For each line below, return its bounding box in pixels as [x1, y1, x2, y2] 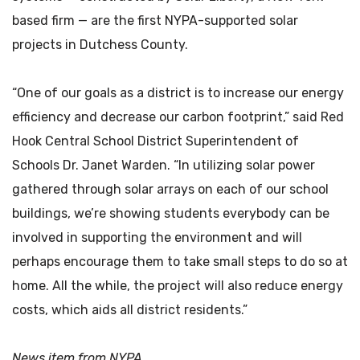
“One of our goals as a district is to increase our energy [12, 84, 344, 100]
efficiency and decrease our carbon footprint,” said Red [12, 108, 344, 125]
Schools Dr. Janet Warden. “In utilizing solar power [12, 157, 315, 173]
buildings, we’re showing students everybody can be [12, 205, 329, 221]
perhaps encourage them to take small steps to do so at [12, 253, 348, 269]
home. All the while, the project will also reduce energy [12, 277, 343, 293]
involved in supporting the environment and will [12, 229, 302, 245]
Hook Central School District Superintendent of [12, 133, 299, 149]
